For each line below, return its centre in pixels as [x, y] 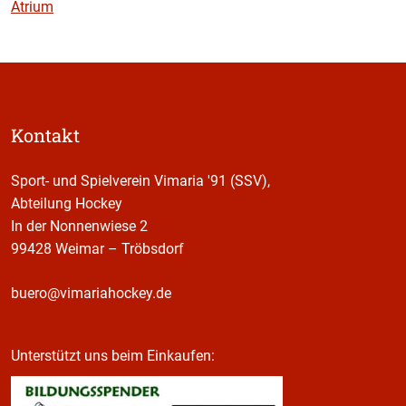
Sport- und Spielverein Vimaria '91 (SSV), [140, 180]
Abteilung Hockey [67, 203]
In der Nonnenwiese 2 [79, 226]
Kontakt [45, 135]
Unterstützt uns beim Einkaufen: [113, 355]
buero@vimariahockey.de [91, 293]
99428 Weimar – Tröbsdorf [97, 248]
